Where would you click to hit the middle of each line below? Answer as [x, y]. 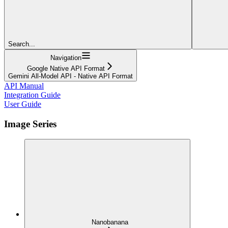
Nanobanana [110, 222]
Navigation [66, 58]
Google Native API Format [66, 68]
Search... [22, 44]
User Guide [23, 104]
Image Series [30, 124]
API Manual [24, 85]
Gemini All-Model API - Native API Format [70, 76]
